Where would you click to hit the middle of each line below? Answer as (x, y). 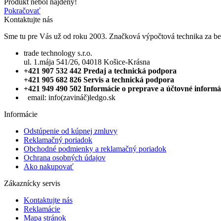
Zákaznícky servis (32, 184)
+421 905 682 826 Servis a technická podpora (99, 80)
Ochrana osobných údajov (65, 158)
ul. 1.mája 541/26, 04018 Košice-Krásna (87, 62)
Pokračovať (22, 11)
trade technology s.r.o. (58, 53)
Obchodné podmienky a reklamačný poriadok (95, 149)
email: (37, 98)
